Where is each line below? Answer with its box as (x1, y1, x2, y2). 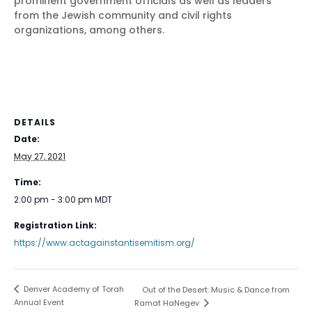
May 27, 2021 (14, 150, 65, 162)
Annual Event (14, 296, 64, 308)
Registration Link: (14, 219, 97, 231)
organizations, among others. (14, 22, 164, 37)
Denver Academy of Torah (22, 283, 124, 295)
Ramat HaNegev (134, 297, 201, 309)
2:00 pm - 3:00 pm (14, 193, 95, 205)
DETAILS (14, 116, 56, 128)
